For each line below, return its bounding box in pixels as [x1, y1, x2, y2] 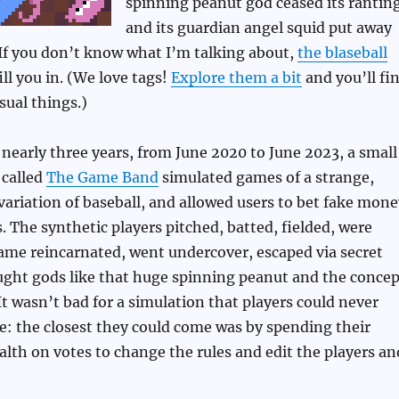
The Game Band [45, 168, 159, 187]
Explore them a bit [170, 69, 302, 87]
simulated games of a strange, [158, 168, 374, 187]
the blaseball [297, 44, 387, 62]
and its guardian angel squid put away [125, 19, 392, 37]
